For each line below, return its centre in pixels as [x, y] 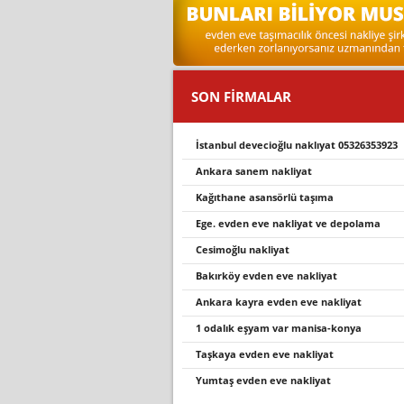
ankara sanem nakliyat [257, 171]
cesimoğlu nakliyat [246, 249]
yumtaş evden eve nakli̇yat [266, 380]
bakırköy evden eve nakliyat [270, 275]
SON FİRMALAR [241, 96]
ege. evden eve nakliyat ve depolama [291, 223]
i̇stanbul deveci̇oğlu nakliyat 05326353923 [298, 145]
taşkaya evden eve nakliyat [267, 354]
